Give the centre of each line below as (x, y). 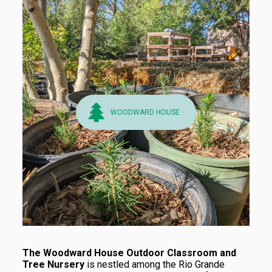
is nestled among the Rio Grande (155, 264)
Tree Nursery (54, 264)
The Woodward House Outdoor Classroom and (129, 253)
